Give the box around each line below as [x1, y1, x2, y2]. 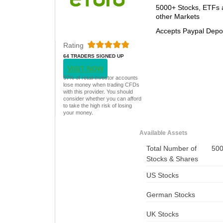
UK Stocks [146, 210, 179, 218]
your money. [63, 109, 93, 115]
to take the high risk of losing [63, 102, 132, 109]
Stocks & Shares [146, 154, 198, 163]
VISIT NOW [67, 64, 104, 73]
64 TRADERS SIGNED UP [63, 53, 124, 59]
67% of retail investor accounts [63, 74, 138, 81]
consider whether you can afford [63, 95, 141, 102]
